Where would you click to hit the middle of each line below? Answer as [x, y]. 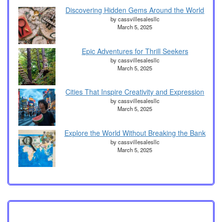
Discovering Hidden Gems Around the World [135, 10]
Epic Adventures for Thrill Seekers [135, 51]
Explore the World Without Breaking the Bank [135, 133]
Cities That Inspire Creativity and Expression [135, 92]
